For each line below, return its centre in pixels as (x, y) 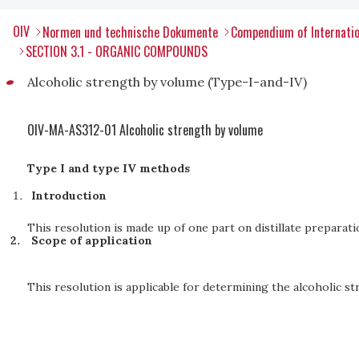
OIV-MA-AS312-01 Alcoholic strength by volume (145, 130)
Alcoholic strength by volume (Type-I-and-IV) (167, 82)
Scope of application (91, 240)
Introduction (69, 196)
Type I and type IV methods (109, 168)
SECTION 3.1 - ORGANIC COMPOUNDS (117, 51)
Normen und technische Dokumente (130, 32)
